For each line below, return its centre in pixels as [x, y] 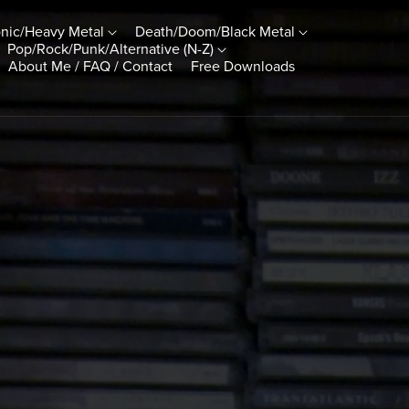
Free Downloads [243, 66]
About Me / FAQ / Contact [91, 66]
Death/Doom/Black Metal [217, 31]
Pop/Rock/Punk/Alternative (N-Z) [113, 49]
